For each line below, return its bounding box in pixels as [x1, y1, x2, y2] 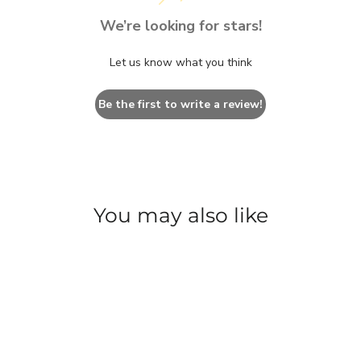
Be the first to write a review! [98, 97, 263, 113]
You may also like [93, 203, 268, 228]
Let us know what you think [109, 55, 252, 71]
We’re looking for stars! [99, 16, 262, 36]
